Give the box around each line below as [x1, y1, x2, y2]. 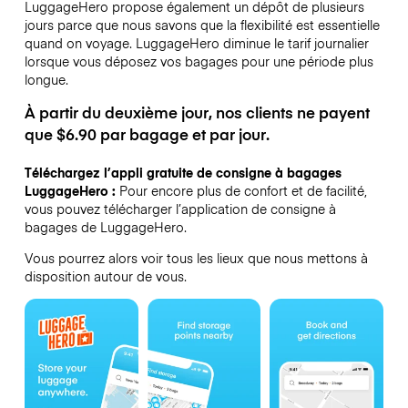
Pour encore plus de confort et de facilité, [115, 181, 367, 200]
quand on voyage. [24, 33, 136, 52]
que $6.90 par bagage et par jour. [24, 123, 270, 146]
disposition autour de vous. [24, 267, 187, 286]
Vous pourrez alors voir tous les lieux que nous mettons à [24, 249, 368, 268]
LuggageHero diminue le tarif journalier [135, 33, 369, 52]
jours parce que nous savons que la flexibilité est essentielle [24, 15, 380, 34]
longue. [24, 69, 68, 88]
